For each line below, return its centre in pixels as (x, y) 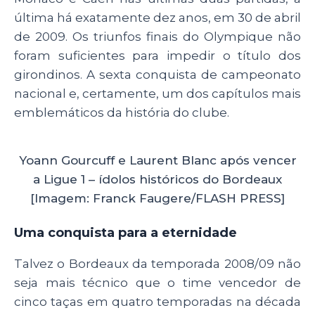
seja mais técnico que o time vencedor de (157, 283)
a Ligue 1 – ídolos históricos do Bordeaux (157, 179)
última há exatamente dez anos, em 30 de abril (157, 17)
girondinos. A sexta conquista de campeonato (157, 74)
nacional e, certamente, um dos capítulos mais (157, 93)
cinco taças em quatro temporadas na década (157, 302)
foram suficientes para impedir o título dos (157, 55)
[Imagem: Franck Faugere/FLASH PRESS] (157, 198)
